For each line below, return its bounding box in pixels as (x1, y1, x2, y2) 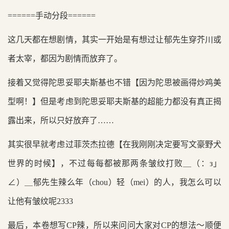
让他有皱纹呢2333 (8, 197, 73, 205)
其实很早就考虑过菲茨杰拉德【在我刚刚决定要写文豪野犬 (8, 140, 221, 149)
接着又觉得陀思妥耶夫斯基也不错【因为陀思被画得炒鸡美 (8, 78, 221, 87)
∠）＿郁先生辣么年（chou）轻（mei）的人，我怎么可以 (8, 178, 221, 187)
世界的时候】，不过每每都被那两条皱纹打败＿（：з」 (8, 159, 221, 168)
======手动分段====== (8, 11, 96, 20)
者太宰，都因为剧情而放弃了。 (8, 54, 122, 63)
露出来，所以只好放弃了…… (8, 116, 114, 125)
